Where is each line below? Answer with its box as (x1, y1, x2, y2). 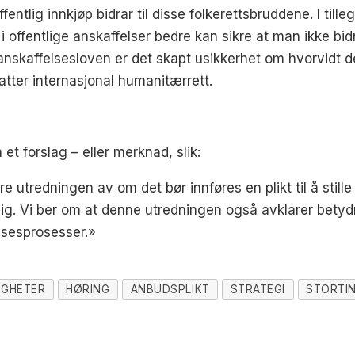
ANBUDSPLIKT (130, 282, 210, 296)
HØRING (66, 282, 110, 296)
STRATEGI (230, 282, 285, 296)
